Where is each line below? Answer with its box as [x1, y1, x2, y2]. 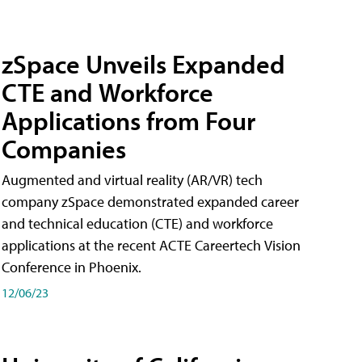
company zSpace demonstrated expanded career [2, 192, 299, 211]
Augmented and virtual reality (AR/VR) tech [2, 170, 263, 189]
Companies [2, 132, 126, 165]
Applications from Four [2, 103, 255, 137]
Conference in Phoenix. [2, 257, 141, 276]
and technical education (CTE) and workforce [2, 213, 273, 233]
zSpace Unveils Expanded [2, 47, 285, 80]
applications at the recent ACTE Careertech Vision [2, 235, 301, 255]
